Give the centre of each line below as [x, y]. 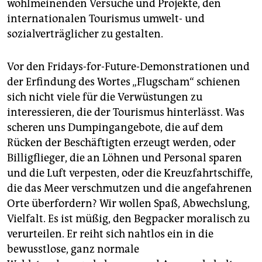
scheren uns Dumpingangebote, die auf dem [115, 127]
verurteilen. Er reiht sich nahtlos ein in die [110, 234]
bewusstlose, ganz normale [73, 249]
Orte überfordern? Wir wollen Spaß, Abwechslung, [128, 203]
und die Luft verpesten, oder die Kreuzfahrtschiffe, [130, 173]
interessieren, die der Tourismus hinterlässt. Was [126, 112]
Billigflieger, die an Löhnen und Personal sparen [125, 158]
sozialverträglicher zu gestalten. [85, 34]
